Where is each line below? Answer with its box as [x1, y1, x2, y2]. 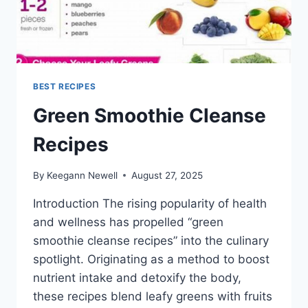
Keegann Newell [47, 169, 118, 181]
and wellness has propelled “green [33, 214, 223, 229]
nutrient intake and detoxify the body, [33, 270, 241, 285]
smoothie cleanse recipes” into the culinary [33, 233, 269, 247]
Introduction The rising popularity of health [33, 196, 267, 210]
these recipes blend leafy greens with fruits [33, 289, 272, 303]
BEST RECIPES [33, 81, 96, 92]
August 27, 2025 [131, 169, 203, 181]
